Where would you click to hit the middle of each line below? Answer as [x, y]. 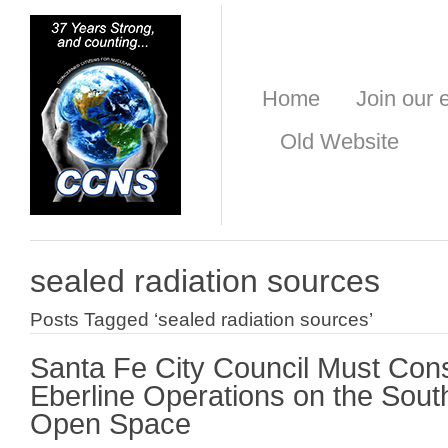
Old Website [339, 141]
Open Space [110, 424]
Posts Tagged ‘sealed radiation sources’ [201, 320]
